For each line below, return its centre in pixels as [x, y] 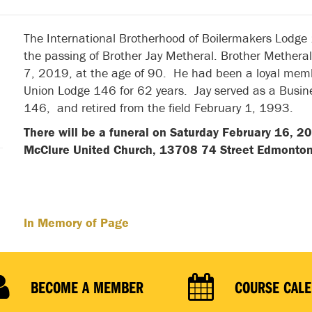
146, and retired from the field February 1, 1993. [158, 108]
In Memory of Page [76, 223]
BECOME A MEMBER [87, 287]
